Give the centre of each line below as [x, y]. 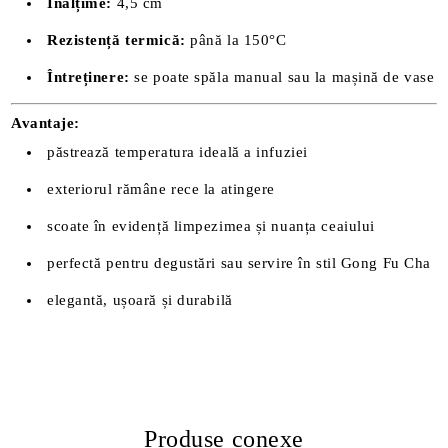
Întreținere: [88, 76]
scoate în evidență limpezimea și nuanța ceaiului [211, 225]
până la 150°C [236, 39]
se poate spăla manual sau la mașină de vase [282, 76]
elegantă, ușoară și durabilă [140, 299]
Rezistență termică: [116, 39]
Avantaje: [46, 122]
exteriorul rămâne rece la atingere [161, 188]
